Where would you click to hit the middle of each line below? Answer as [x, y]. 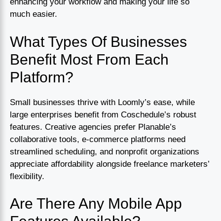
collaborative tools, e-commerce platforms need [98, 139]
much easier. [34, 14]
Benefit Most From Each [89, 59]
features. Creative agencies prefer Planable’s [93, 127]
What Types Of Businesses [98, 41]
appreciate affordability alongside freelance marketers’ [110, 164]
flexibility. [27, 176]
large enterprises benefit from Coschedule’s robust [103, 114]
